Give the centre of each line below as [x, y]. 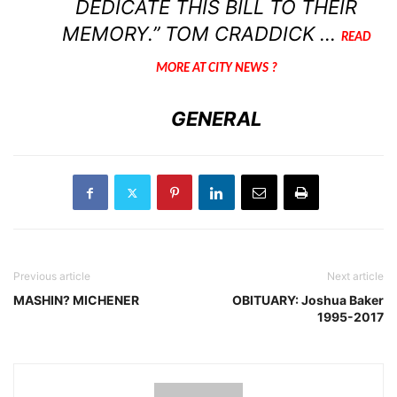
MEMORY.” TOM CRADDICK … [202, 34]
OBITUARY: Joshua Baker [308, 300]
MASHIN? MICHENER [76, 300]
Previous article [52, 276]
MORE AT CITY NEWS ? [216, 69]
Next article [355, 276]
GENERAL [216, 119]
